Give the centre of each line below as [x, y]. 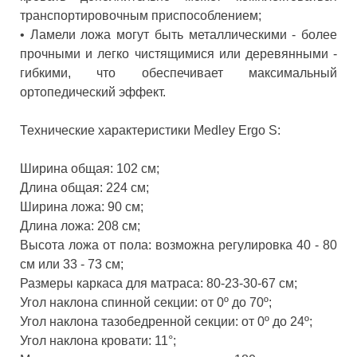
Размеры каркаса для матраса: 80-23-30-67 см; [159, 283]
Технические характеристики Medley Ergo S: [150, 130]
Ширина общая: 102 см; [90, 168]
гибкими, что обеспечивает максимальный [178, 73]
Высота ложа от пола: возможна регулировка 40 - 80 [178, 245]
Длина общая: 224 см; [84, 187]
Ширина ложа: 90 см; [82, 206]
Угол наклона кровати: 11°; [98, 340]
